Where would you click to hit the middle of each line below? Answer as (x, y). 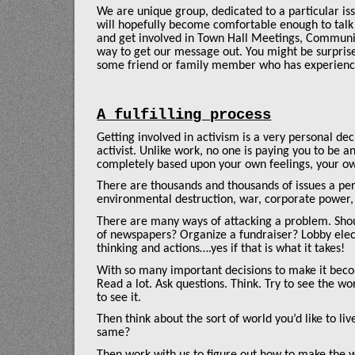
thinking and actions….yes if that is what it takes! (221, 248)
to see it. (119, 298)
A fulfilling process (184, 115)
